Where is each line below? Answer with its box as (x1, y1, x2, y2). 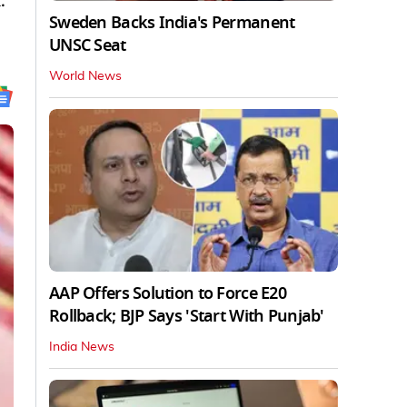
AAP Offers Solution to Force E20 (49, 281, 286, 305)
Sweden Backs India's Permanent (49, 10, 295, 35)
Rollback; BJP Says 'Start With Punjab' (49, 303, 324, 328)
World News (49, 69, 122, 83)
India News (49, 340, 114, 353)
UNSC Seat (49, 33, 126, 57)
